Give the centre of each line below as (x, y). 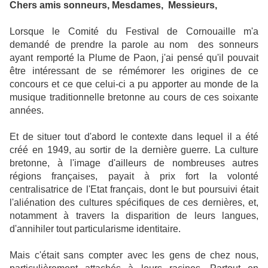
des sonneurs (226, 44)
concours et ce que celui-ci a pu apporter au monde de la (134, 84)
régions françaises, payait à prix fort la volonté (134, 176)
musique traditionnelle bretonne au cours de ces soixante (134, 97)
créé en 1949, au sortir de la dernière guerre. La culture (134, 150)
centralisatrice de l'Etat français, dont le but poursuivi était (134, 189)
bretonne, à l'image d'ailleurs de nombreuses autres (134, 163)
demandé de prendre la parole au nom (99, 44)
